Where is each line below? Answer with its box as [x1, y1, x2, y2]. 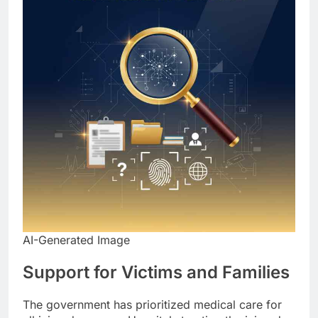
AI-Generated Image [23, 232, 130, 247]
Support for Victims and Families [23, 261, 290, 283]
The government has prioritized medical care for [23, 297, 282, 312]
